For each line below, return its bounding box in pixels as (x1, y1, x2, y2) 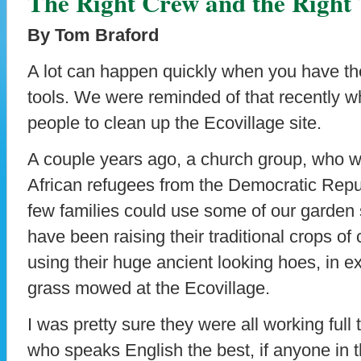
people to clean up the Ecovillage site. (27, 112, 322, 133)
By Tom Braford (27, 24, 159, 45)
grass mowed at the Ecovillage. (27, 277, 270, 298)
